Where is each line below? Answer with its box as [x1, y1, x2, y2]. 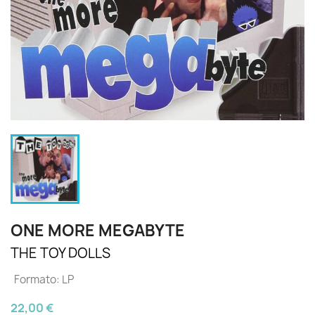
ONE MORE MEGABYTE [11, 220, 185, 241]
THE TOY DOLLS [11, 244, 110, 262]
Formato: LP [14, 272, 74, 287]
